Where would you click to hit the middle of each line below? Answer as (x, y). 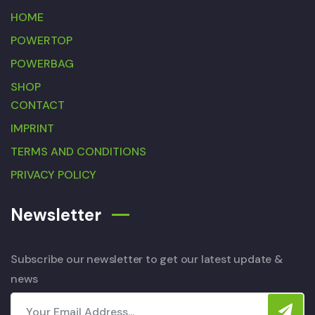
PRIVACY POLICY (53, 174)
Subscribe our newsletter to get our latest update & (147, 259)
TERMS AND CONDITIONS (78, 151)
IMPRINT (32, 128)
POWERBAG (42, 63)
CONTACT (38, 105)
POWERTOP (41, 40)
